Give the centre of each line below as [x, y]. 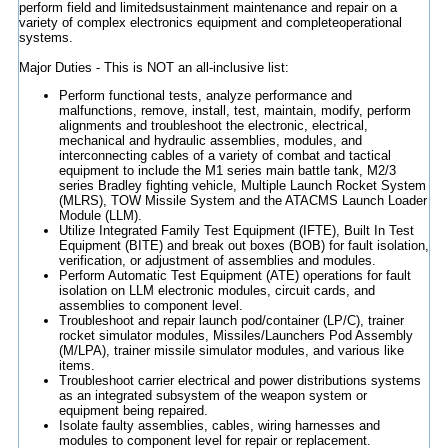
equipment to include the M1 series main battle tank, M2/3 [227, 171]
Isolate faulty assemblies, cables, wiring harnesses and [219, 426]
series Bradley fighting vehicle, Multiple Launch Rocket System [242, 186]
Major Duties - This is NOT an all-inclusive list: [153, 68]
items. [76, 366]
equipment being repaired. [133, 411]
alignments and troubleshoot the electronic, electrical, [213, 126]
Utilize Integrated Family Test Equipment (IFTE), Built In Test [236, 231]
